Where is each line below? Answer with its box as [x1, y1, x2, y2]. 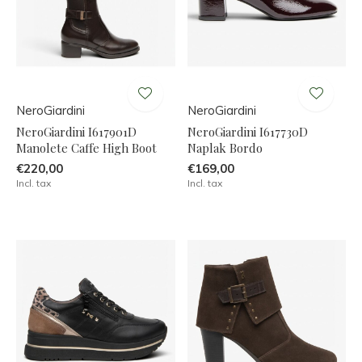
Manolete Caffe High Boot [16, 139, 157, 156]
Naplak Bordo [187, 139, 263, 156]
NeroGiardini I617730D [187, 123, 308, 140]
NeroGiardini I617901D [16, 123, 137, 140]
